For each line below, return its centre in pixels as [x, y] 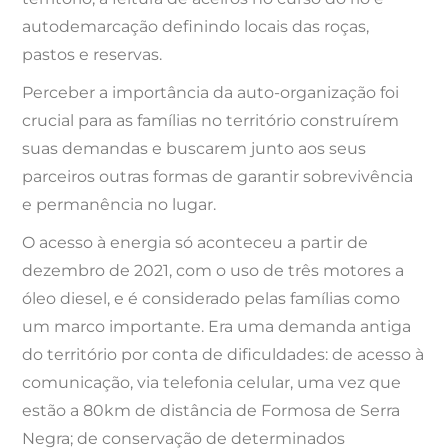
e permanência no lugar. [119, 205]
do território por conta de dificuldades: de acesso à [223, 355]
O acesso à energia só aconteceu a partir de [195, 243]
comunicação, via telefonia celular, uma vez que [212, 383]
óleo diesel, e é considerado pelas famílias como [211, 299]
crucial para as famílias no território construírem [211, 121]
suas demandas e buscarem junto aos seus [194, 149]
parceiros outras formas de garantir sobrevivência [218, 177]
